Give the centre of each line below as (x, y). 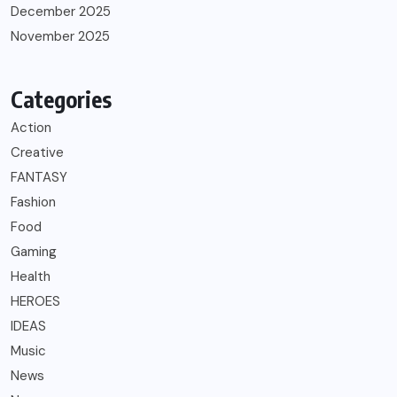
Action (31, 128)
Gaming (34, 252)
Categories (61, 99)
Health (31, 276)
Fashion (33, 202)
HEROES (35, 301)
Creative (37, 152)
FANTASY (39, 177)
